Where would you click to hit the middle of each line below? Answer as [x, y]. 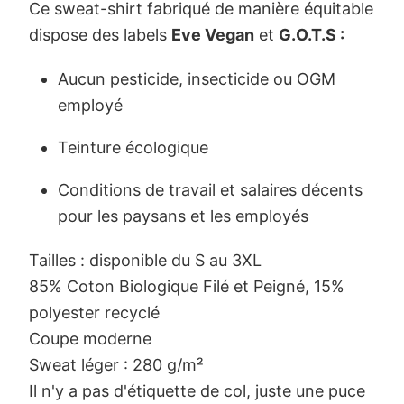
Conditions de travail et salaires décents [210, 189]
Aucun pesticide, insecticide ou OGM [197, 78]
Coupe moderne [90, 338]
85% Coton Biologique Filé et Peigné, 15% [187, 286]
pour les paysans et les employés [183, 216]
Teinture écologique [133, 147]
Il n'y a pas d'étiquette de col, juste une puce [197, 390]
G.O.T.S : [312, 34]
